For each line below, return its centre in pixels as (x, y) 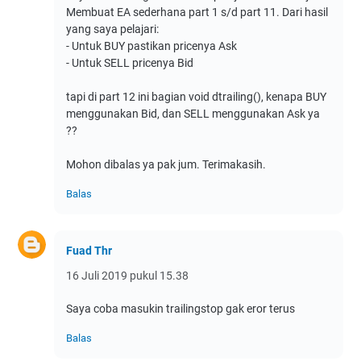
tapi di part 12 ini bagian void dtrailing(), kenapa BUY (196, 97)
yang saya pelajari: (112, 29)
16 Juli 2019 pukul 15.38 (127, 276)
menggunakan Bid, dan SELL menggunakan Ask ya (193, 114)
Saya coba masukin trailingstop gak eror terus (180, 309)
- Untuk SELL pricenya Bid (130, 63)
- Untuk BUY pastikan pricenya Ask (151, 46)
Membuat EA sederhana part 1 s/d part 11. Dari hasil (197, 12)
